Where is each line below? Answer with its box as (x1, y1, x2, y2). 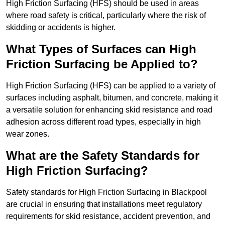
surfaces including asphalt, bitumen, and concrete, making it (6, 93, 218, 102)
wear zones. (6, 130, 49, 139)
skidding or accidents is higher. (6, 23, 116, 32)
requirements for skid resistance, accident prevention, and (6, 212, 210, 221)
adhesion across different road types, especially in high (6, 118, 201, 127)
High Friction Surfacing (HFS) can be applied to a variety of (6, 81, 215, 90)
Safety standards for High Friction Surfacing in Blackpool (6, 188, 207, 197)
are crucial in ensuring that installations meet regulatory (6, 200, 202, 209)
